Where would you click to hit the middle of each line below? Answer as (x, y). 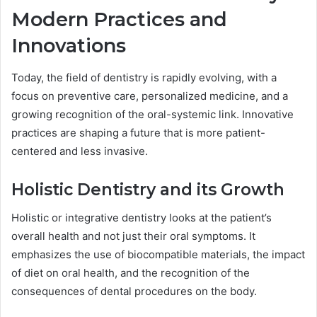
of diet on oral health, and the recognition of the (131, 273)
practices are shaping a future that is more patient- (138, 132)
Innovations (69, 46)
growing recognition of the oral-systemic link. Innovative (152, 114)
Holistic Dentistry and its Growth (148, 189)
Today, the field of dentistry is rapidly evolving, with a (144, 77)
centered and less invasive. (80, 151)
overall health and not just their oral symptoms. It (133, 236)
